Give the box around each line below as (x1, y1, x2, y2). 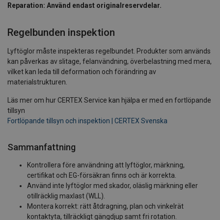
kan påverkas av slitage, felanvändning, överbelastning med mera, (7, 57, 212, 65)
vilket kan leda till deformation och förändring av (7, 67, 156, 76)
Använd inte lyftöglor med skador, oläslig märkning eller (27, 181, 198, 190)
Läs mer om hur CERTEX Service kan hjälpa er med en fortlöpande (7, 96, 211, 104)
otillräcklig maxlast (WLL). (27, 192, 105, 200)
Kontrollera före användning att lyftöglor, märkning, (27, 161, 185, 169)
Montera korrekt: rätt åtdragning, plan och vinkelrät (27, 202, 184, 210)
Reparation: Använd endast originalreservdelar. (7, 1, 162, 9)
